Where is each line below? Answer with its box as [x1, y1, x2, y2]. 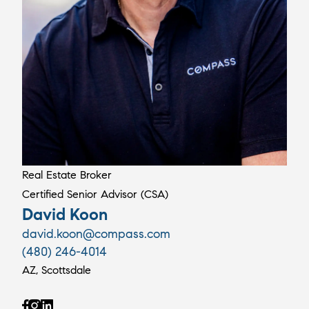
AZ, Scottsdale [22, 263, 91, 277]
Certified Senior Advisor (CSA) [22, 188, 168, 201]
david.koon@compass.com [22, 226, 170, 241]
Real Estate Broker [22, 168, 112, 181]
